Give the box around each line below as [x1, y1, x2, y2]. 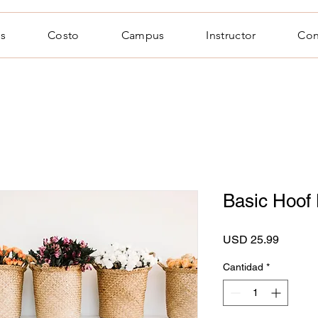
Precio [278, 232, 311, 246]
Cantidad [223, 261, 263, 273]
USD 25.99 [223, 233, 279, 246]
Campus [121, 28, 165, 42]
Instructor [206, 28, 256, 42]
